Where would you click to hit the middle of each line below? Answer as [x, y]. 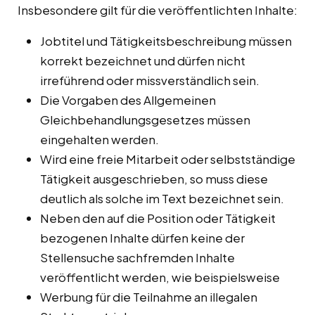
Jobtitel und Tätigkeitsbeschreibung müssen [166, 41]
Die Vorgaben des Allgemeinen [128, 100]
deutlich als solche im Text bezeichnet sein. [162, 199]
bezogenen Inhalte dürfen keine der [142, 238]
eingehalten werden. [99, 140]
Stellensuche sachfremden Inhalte [137, 258]
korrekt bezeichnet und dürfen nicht [143, 61]
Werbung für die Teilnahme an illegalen [149, 297]
